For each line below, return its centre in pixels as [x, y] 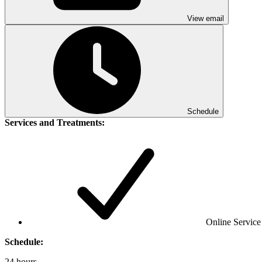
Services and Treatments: [55, 123]
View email [204, 19]
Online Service [232, 222]
